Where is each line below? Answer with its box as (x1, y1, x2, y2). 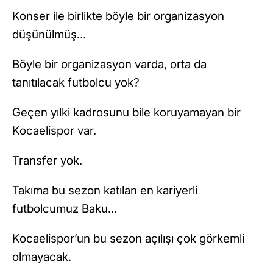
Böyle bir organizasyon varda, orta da (12, 57, 207, 72)
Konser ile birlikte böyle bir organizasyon (12, 9, 224, 24)
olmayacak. (12, 250, 71, 264)
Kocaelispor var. (12, 124, 96, 138)
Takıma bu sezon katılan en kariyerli (12, 183, 197, 198)
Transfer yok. (12, 154, 82, 168)
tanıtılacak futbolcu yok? (12, 76, 140, 90)
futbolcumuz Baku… (12, 202, 117, 216)
